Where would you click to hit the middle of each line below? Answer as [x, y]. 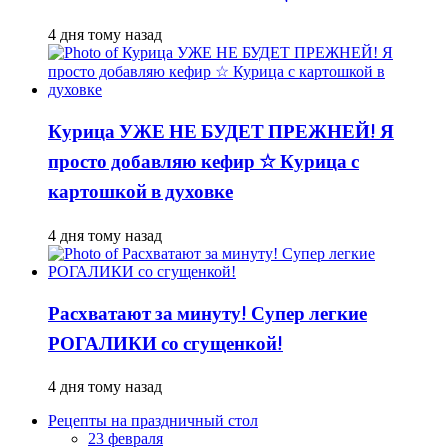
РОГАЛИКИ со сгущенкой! [165, 344]
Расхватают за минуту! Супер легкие [207, 314]
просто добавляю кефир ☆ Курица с [203, 163]
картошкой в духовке [140, 193]
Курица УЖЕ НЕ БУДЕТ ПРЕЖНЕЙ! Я [221, 133]
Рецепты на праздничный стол [153, 421]
